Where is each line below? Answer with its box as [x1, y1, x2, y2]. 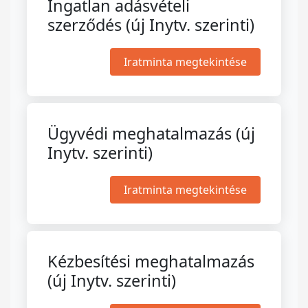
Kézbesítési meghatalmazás [47, 250, 254, 272]
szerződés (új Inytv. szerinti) [47, 14, 254, 36]
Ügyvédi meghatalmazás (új [47, 122, 255, 144]
